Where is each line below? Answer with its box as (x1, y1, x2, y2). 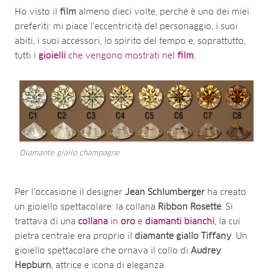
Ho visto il (15, 7, 60, 16)
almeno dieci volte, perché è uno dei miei (76, 7, 249, 16)
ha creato (205, 188, 246, 197)
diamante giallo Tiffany (135, 232, 232, 241)
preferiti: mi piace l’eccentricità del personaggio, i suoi (15, 22, 238, 31)
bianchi (184, 217, 214, 226)
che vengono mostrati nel (66, 51, 177, 60)
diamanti (145, 217, 182, 226)
